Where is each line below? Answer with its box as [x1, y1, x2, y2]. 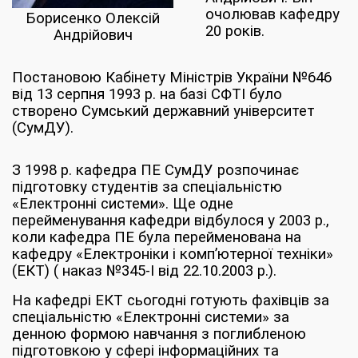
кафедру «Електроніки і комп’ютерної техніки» [12, 245, 333, 263]
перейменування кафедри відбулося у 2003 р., [12, 212, 329, 229]
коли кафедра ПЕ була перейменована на [12, 229, 301, 246]
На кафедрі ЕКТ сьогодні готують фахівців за [12, 292, 329, 309]
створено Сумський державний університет [12, 102, 315, 120]
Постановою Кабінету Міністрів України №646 [12, 69, 332, 86]
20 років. [205, 22, 265, 40]
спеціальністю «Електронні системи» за [12, 308, 289, 326]
